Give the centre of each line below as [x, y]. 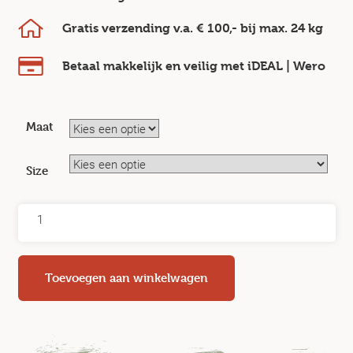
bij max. [264, 28]
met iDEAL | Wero [273, 66]
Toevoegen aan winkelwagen [126, 278]
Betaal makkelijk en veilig [141, 66]
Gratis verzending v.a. [129, 28]
